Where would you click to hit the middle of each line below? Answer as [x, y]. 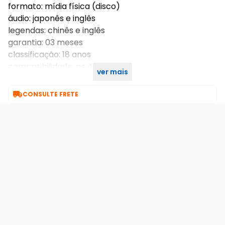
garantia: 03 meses [45, 42]
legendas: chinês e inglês [57, 30]
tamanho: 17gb [37, 79]
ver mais [113, 72]
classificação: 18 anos [49, 54]
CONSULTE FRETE [50, 94]
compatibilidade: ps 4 [50, 67]
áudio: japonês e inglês [52, 18]
